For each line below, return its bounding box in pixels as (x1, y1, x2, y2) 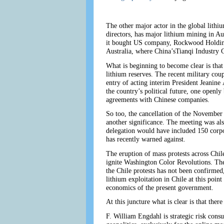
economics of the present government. (105, 183, 213, 191)
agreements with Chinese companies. (105, 95, 209, 103)
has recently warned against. (105, 135, 185, 143)
